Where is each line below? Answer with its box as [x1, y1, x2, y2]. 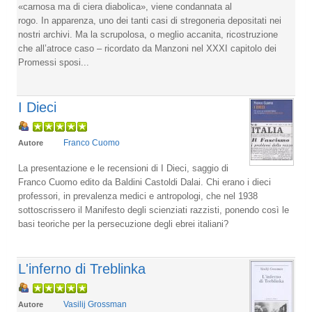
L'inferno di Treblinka [18, 260, 146, 276]
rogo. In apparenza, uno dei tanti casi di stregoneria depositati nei [18, 15, 281, 26]
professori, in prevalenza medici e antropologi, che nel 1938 [18, 190, 258, 201]
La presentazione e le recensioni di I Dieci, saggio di [18, 162, 228, 173]
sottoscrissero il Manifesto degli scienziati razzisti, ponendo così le [18, 204, 289, 215]
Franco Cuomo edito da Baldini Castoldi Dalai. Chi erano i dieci [18, 176, 271, 187]
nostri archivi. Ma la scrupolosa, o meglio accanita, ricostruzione [18, 29, 278, 40]
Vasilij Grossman [63, 299, 127, 309]
